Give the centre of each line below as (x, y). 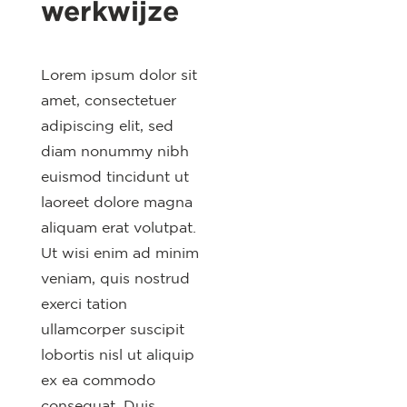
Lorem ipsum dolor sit (119, 75)
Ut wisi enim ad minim (119, 253)
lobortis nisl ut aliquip (117, 355)
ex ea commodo (98, 380)
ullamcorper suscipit (112, 329)
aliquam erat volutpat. (118, 228)
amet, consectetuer (108, 100)
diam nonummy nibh (114, 151)
